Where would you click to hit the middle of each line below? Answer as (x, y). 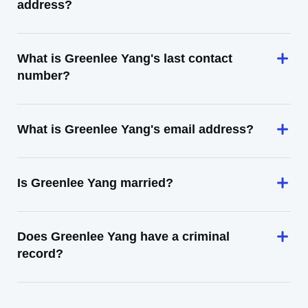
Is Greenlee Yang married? (95, 183)
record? (40, 254)
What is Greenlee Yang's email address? (135, 129)
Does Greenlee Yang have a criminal (123, 236)
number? (44, 76)
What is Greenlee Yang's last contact (125, 58)
